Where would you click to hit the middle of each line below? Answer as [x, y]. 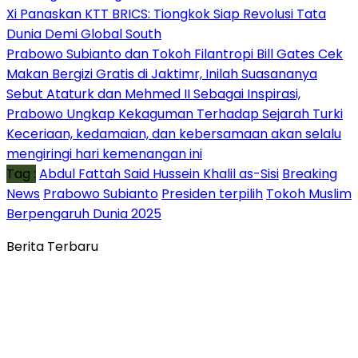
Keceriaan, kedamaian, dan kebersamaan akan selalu [174, 133]
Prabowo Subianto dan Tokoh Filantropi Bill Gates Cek [175, 54]
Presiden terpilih [212, 193]
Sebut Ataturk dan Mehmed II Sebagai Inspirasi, [153, 93]
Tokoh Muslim [309, 193]
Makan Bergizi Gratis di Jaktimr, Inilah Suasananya [162, 74]
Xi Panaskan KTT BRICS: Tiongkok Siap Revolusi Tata [166, 14]
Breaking [310, 173]
